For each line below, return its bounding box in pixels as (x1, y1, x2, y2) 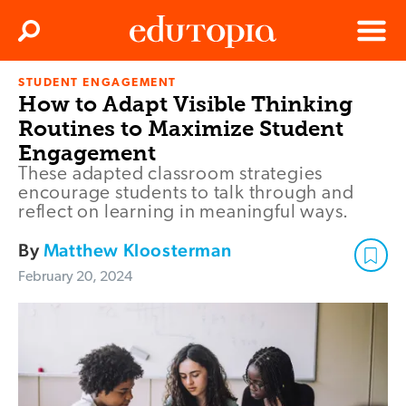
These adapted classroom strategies (18, 165, 324, 185)
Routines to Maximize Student (18, 115, 343, 142)
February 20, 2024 (18, 270, 132, 285)
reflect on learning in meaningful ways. (18, 203, 350, 223)
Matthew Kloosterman (43, 239, 232, 262)
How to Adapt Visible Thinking (18, 91, 353, 118)
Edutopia (130, 83, 180, 98)
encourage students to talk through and (18, 184, 354, 204)
